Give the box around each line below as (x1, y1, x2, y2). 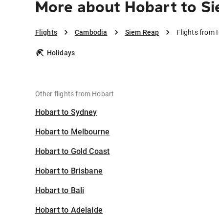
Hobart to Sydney (35, 108, 97, 117)
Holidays (46, 49, 75, 57)
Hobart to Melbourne (35, 127, 110, 137)
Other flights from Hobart (35, 90, 114, 98)
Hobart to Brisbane (35, 166, 103, 176)
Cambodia (74, 28, 108, 37)
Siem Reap (125, 28, 159, 37)
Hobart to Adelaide (35, 205, 103, 215)
